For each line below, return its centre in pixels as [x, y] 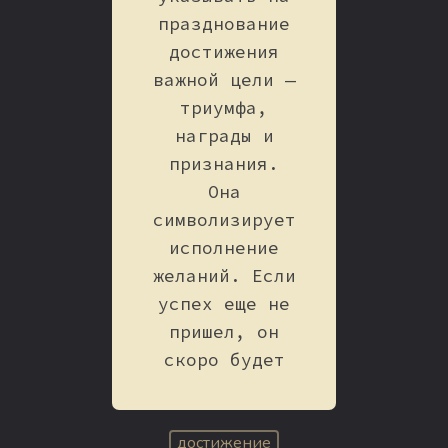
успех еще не [224, 304]
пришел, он [224, 332]
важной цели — [224, 80]
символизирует [224, 220]
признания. [224, 164]
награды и [224, 136]
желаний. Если [224, 276]
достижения [224, 52]
